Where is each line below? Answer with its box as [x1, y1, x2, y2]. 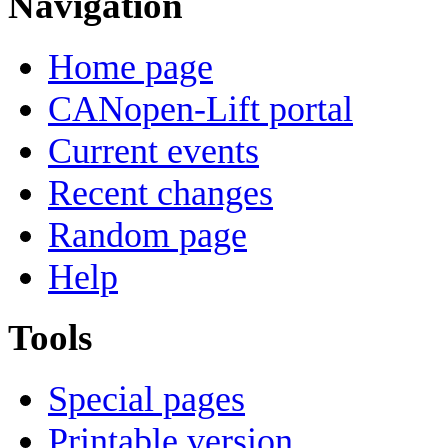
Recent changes [48, 172, 273, 213]
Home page [48, 46, 213, 87]
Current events [48, 130, 259, 171]
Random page [48, 214, 247, 255]
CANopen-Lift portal [48, 88, 353, 129]
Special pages [48, 378, 245, 419]
